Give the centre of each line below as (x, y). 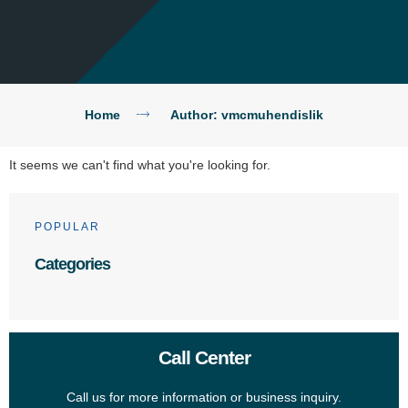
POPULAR (67, 227)
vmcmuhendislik (272, 115)
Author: (195, 115)
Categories (72, 264)
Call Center (204, 357)
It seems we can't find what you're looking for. (140, 165)
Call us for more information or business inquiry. (204, 397)
